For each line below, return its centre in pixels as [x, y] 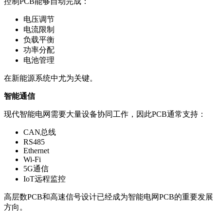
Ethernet [36, 150]
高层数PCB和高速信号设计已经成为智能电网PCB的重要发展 [109, 197]
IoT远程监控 [45, 179]
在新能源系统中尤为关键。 [51, 78]
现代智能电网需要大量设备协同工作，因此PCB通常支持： [105, 114]
